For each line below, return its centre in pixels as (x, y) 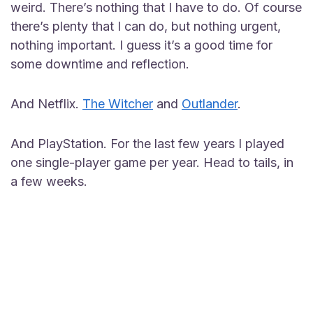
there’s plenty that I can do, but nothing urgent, (146, 26)
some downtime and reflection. (100, 64)
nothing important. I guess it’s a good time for (141, 45)
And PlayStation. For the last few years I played (147, 144)
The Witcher (118, 104)
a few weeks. (49, 181)
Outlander (210, 104)
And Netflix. (46, 104)
